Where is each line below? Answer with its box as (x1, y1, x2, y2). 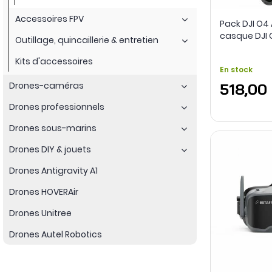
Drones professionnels (9, 100, 104, 113)
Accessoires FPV (15, 12, 84, 25)
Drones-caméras (9, 79, 84, 92)
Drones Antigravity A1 (9, 164, 98, 177)
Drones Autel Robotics (9, 228, 102, 240)
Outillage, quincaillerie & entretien (15, 33, 158, 46)
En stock (219, 64, 253, 75)
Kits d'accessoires (15, 55, 93, 67)
